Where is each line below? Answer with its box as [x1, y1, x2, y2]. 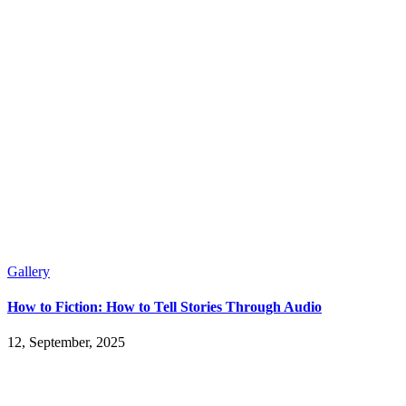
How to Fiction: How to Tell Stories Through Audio [7, 299, 322, 315]
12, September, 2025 [7, 334, 125, 351]
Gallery [7, 263, 50, 279]
